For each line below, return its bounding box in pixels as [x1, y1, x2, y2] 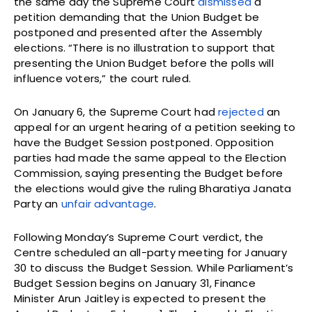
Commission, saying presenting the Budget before [14, 166, 283, 181]
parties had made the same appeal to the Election [14, 150, 287, 166]
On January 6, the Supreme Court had [14, 104, 219, 120]
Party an [14, 196, 61, 212]
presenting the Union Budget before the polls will [14, 56, 274, 71]
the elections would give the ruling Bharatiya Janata [14, 181, 292, 196]
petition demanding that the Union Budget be [14, 10, 260, 25]
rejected [218, 104, 264, 120]
